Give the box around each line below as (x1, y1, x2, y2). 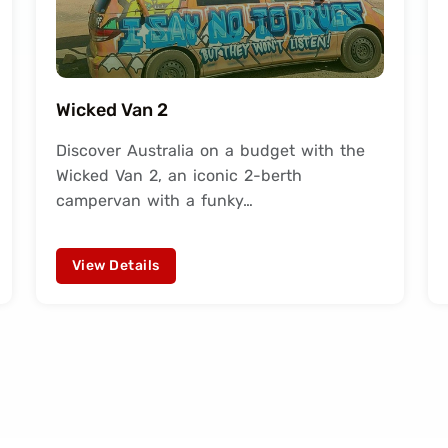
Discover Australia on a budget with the (56, 141, 365, 160)
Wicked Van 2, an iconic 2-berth (56, 166, 302, 185)
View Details (72, 257, 160, 274)
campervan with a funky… (56, 191, 253, 210)
